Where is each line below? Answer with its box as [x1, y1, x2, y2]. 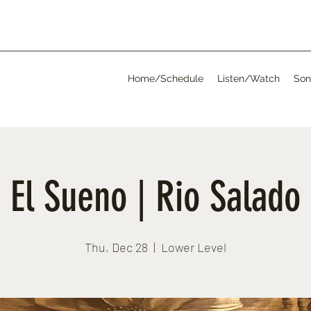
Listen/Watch [217, 73, 280, 84]
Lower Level [161, 239, 226, 255]
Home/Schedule [128, 73, 203, 84]
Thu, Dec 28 [85, 239, 148, 255]
